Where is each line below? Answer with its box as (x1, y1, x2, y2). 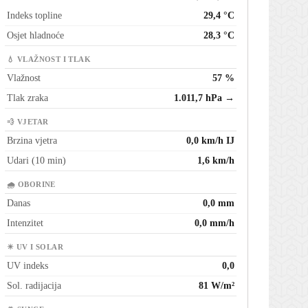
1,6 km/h (197, 155, 234, 166)
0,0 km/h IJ (186, 135, 234, 146)
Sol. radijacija (7, 280, 61, 291)
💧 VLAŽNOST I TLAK (7, 56, 91, 64)
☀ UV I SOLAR (7, 243, 64, 252)
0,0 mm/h (195, 218, 234, 229)
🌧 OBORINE (7, 181, 56, 189)
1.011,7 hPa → (174, 93, 234, 104)
